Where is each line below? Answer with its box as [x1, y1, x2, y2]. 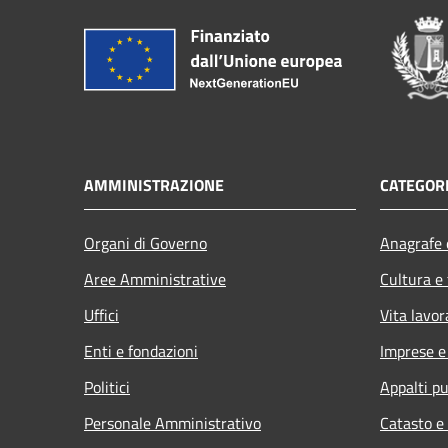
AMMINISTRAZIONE [84, 173, 224, 198]
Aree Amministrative [84, 267, 226, 292]
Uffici [84, 303, 119, 328]
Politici [84, 375, 130, 400]
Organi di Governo [84, 231, 207, 256]
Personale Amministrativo [84, 411, 261, 436]
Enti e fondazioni [84, 339, 198, 364]
